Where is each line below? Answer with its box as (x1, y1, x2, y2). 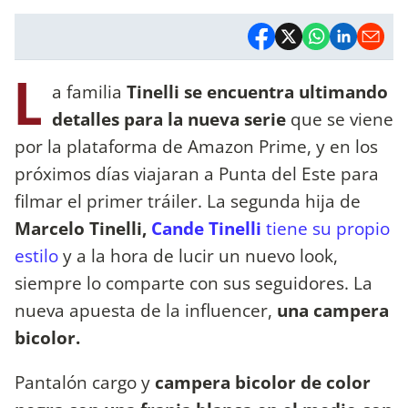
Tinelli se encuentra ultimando (127, 78, 388, 104)
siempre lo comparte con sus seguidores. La (15, 270, 372, 295)
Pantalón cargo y (15, 369, 155, 394)
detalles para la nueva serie (52, 106, 291, 131)
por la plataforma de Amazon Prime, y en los (15, 133, 378, 158)
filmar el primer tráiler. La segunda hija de (15, 188, 361, 213)
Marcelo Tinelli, (15, 215, 151, 240)
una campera (272, 297, 389, 322)
